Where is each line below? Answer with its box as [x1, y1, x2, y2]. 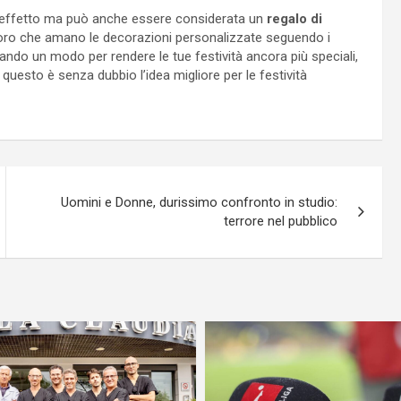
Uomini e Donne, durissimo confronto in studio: [61, 194, 338, 211]
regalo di [267, 11, 322, 28]
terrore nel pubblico [224, 213, 338, 230]
